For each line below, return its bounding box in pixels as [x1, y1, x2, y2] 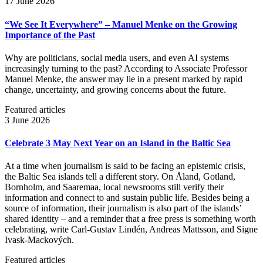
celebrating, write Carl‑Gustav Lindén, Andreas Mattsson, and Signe [5, 224, 258, 235]
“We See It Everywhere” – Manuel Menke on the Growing [5, 19, 237, 29]
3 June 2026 [5, 114, 50, 125]
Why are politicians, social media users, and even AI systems [5, 52, 229, 63]
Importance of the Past [5, 29, 95, 40]
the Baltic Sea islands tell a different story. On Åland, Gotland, [5, 171, 235, 182]
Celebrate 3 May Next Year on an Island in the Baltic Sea [5, 138, 231, 149]
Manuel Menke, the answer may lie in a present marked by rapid [5, 73, 242, 84]
